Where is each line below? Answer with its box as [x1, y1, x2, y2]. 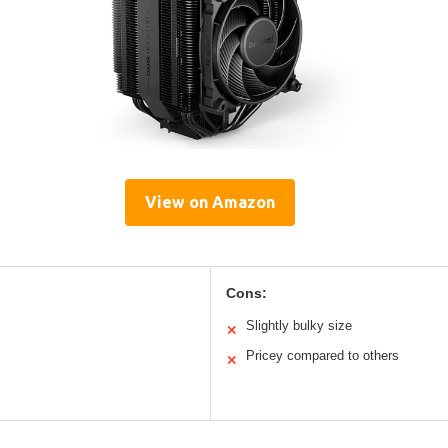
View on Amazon [145, 192, 275, 211]
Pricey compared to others [245, 347, 399, 363]
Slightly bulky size [245, 317, 352, 333]
